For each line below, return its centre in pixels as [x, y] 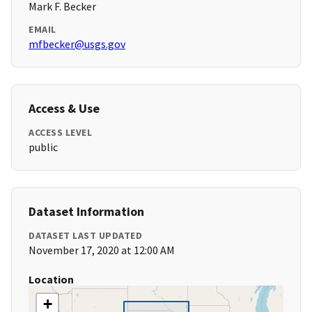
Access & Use [64, 109]
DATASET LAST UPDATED [85, 236]
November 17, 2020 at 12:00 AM [102, 250]
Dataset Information [86, 212]
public [43, 147]
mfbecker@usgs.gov [77, 44]
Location [51, 280]
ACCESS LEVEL [60, 133]
